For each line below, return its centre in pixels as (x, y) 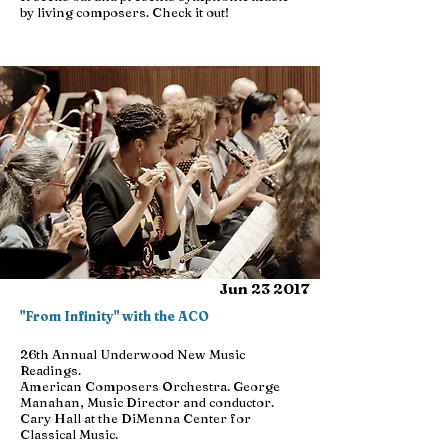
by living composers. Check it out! (124, 12)
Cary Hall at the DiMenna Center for (135, 418)
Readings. (50, 370)
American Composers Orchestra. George (150, 386)
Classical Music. (69, 434)
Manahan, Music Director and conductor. (147, 402)
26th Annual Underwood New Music (132, 354)
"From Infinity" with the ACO (114, 316)
